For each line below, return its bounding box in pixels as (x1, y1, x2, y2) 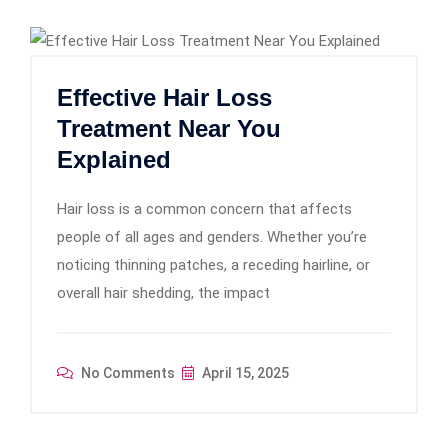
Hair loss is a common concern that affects (57, 199, 352, 218)
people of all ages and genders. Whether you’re (57, 227, 367, 246)
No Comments (78, 364, 175, 381)
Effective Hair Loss (57, 83, 272, 111)
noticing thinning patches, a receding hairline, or (57, 255, 370, 274)
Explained (57, 145, 171, 173)
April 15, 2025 (199, 364, 289, 381)
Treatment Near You (57, 114, 281, 142)
